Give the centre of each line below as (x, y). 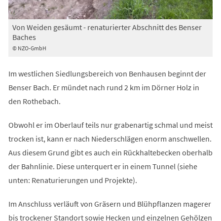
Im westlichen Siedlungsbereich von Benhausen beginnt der (107, 73)
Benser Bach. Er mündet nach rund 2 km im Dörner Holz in (104, 87)
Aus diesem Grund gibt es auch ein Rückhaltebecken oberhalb (110, 152)
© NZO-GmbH (29, 48)
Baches (24, 37)
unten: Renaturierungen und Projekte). (73, 180)
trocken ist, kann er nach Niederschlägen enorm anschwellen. (110, 138)
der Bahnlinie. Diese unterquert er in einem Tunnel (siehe (103, 166)
